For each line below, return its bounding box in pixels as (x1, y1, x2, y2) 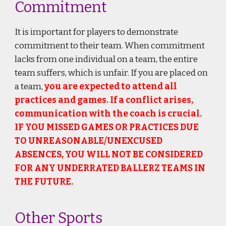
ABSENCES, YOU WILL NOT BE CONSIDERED (15, 149, 203, 160)
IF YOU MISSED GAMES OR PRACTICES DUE (15, 122, 199, 133)
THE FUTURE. (15, 177, 75, 187)
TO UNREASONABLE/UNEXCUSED (15, 136, 163, 146)
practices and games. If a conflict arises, (15, 95, 194, 105)
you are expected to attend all (44, 81, 178, 92)
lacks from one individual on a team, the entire (15, 54, 198, 65)
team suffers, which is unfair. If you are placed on (15, 68, 208, 78)
